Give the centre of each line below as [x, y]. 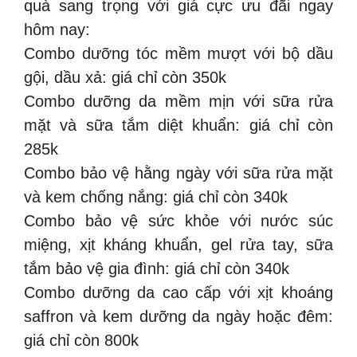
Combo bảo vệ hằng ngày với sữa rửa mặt [178, 173]
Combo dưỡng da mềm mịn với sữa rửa [178, 101]
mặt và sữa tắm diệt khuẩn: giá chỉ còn [178, 125]
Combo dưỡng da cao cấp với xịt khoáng [178, 292]
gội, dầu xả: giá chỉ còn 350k [125, 77]
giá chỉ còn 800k [81, 340]
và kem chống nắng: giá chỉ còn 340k [156, 197]
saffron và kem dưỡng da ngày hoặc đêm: [178, 316]
